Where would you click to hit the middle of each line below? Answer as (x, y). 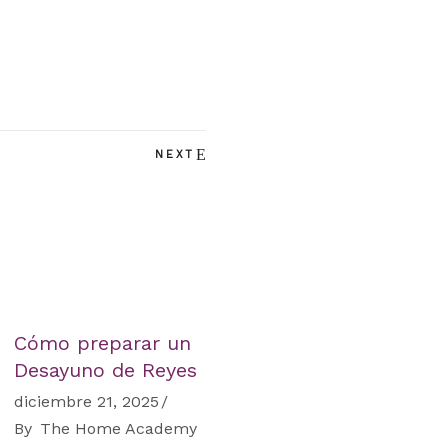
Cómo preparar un (102, 343)
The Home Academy (118, 428)
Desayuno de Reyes (105, 370)
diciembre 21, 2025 (86, 401)
